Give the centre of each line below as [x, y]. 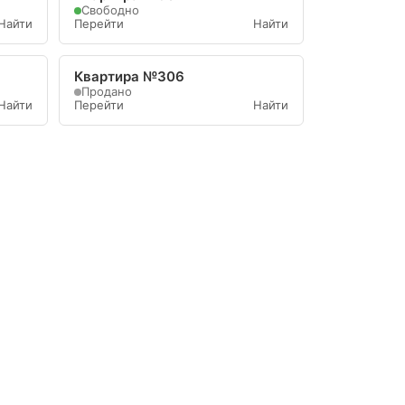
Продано [107, 91]
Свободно [110, 10]
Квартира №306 [129, 76]
